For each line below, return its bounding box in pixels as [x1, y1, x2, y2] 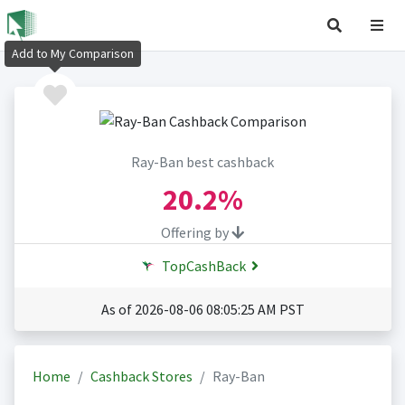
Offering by [161, 223, 231, 242]
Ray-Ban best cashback [131, 153, 274, 172]
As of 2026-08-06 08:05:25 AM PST [100, 300, 305, 319]
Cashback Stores [89, 367, 193, 386]
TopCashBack [159, 257, 246, 276]
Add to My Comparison [12, 45, 134, 62]
